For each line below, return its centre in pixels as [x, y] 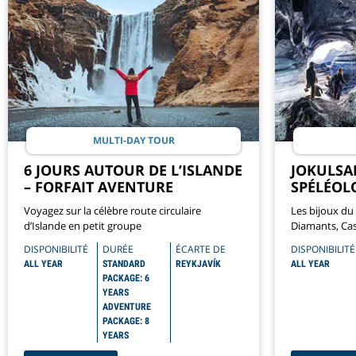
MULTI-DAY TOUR [133, 140]
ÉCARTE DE [201, 249]
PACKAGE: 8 [126, 321]
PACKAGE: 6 [126, 278]
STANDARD [124, 263]
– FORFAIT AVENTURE [99, 186]
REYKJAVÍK [198, 263]
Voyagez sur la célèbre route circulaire [112, 210]
